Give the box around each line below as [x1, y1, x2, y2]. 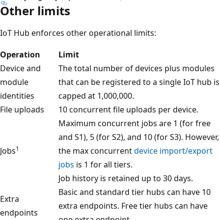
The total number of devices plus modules [58, 62, 215, 74]
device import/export [134, 145, 213, 156]
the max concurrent [58, 145, 134, 156]
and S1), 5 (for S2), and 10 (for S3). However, [58, 131, 219, 142]
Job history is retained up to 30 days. [58, 172, 193, 184]
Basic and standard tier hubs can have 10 [58, 186, 211, 197]
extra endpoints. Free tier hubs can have [58, 200, 208, 211]
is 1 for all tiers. [74, 159, 133, 170]
